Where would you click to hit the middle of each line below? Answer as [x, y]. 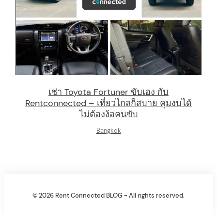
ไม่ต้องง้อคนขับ [108, 114]
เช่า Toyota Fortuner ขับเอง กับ [108, 92]
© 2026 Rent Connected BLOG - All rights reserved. [108, 196]
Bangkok [108, 131]
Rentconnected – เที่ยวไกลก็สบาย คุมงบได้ [108, 103]
